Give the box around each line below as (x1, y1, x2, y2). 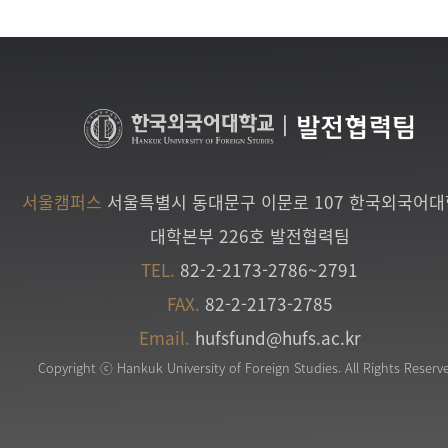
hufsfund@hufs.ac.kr (195, 324, 361, 350)
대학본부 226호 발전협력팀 (150, 222, 350, 248)
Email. (139, 324, 190, 350)
